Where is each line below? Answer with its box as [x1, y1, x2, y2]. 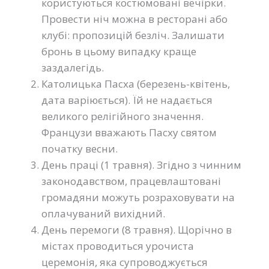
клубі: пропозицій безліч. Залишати [41, 28, 225, 43]
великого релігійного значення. [41, 109, 204, 124]
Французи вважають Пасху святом [41, 125, 217, 140]
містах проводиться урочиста [41, 239, 194, 253]
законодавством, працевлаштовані [41, 174, 221, 189]
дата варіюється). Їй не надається [41, 93, 213, 107]
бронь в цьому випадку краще [41, 44, 196, 59]
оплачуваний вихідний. [41, 207, 165, 221]
